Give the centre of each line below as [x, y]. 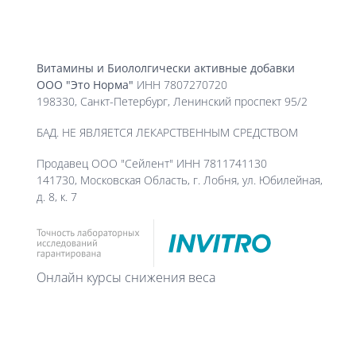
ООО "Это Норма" [85, 84]
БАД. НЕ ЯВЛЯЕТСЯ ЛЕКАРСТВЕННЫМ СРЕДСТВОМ [167, 132]
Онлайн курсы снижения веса [126, 277]
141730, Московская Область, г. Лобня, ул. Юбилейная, [179, 180]
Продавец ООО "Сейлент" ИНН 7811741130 [151, 163]
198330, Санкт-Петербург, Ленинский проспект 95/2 [172, 101]
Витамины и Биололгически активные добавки [165, 68]
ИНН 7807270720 [180, 84]
